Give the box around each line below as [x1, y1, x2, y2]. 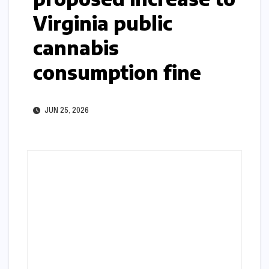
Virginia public [33, 11, 172, 35]
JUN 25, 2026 [43, 107, 89, 115]
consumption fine [33, 60, 201, 84]
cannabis [33, 35, 119, 59]
